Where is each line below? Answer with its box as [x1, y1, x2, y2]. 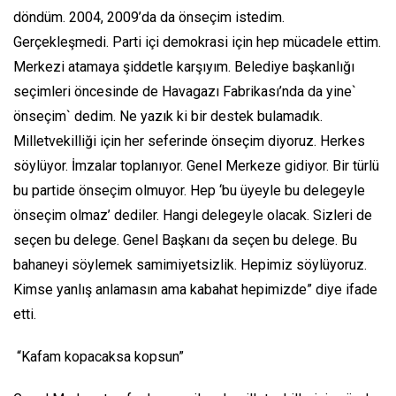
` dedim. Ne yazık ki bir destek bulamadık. [66, 107, 323, 125]
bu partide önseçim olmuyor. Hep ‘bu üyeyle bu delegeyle [13, 181, 365, 199]
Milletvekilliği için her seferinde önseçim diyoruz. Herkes [13, 132, 365, 149]
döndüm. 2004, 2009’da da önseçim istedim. [13, 8, 285, 26]
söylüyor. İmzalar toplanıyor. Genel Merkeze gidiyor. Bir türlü [13, 156, 379, 174]
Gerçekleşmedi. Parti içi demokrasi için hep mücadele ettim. [13, 33, 381, 50]
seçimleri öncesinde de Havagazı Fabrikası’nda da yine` [13, 82, 356, 100]
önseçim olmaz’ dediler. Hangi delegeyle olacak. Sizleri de [13, 206, 372, 224]
